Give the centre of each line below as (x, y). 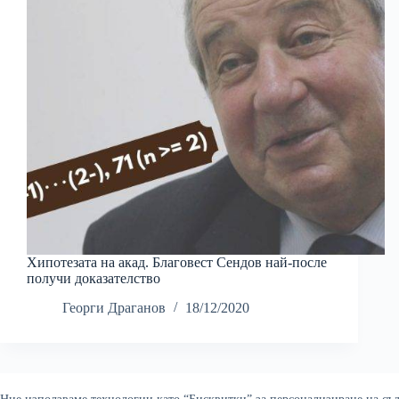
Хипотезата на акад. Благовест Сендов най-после (177, 263)
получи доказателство (94, 279)
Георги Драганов (114, 308)
